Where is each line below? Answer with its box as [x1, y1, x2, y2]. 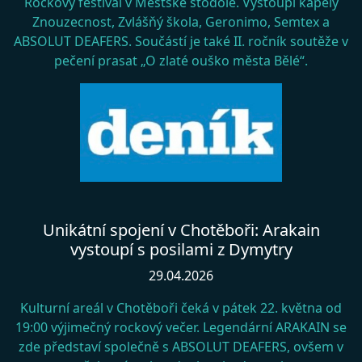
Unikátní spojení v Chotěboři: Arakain [42, 219, 320, 242]
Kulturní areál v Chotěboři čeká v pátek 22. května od [20, 299, 342, 318]
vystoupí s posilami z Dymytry [69, 238, 293, 261]
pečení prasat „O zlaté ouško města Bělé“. [54, 52, 308, 70]
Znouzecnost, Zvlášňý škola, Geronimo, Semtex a [32, 13, 330, 32]
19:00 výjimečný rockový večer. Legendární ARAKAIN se [15, 318, 347, 337]
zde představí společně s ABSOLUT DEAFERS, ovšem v [19, 338, 343, 356]
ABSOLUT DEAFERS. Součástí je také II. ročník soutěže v [14, 32, 348, 51]
